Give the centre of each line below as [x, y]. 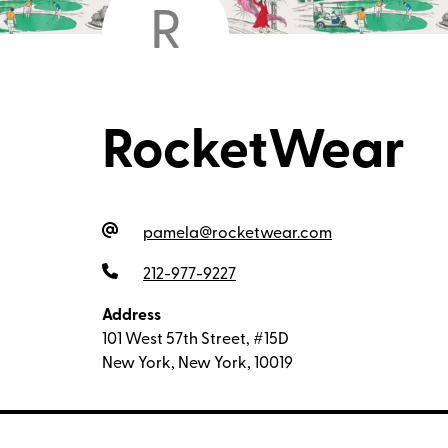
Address [131, 315]
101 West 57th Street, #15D [195, 339]
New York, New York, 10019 [197, 363]
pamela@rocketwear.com [237, 233]
